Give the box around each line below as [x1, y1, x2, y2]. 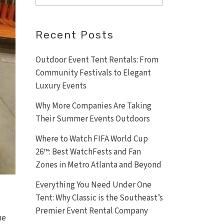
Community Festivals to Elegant [35, 67, 151, 79]
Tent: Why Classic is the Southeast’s [35, 192, 163, 204]
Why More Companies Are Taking [35, 100, 151, 112]
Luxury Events [35, 80, 86, 92]
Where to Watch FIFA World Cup [35, 133, 148, 145]
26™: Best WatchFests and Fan [35, 146, 141, 158]
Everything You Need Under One [35, 179, 151, 191]
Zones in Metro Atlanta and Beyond [35, 159, 161, 171]
